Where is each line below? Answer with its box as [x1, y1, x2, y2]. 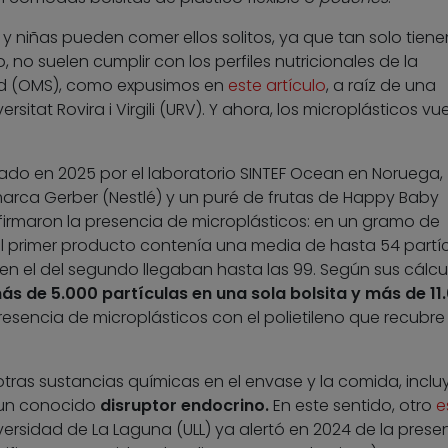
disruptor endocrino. [99, 394, 269, 418]
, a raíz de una [325, 74, 436, 98]
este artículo [227, 74, 326, 98]
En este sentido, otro [268, 394, 436, 418]
